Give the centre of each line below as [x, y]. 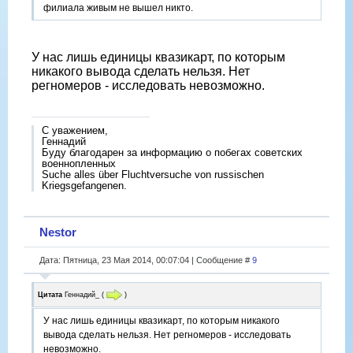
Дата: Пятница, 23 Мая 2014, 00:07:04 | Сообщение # [146, 260]
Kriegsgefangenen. [84, 186]
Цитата [50, 294]
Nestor [58, 232]
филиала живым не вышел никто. [118, 8]
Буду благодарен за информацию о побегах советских [172, 153]
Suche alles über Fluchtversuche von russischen [153, 175]
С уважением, [75, 131]
